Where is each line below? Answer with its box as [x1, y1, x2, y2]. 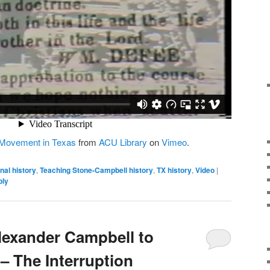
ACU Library [99, 136, 147, 149]
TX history [157, 164, 192, 175]
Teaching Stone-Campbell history [40, 164, 153, 175]
